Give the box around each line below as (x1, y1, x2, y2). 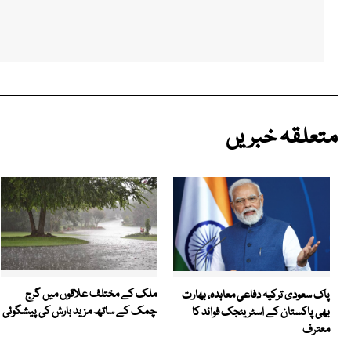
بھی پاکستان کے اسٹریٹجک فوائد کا (192, 303, 330, 321)
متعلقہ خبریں (226, 121, 338, 155)
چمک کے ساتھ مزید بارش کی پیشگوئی (2, 303, 157, 321)
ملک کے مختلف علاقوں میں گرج (25, 286, 157, 304)
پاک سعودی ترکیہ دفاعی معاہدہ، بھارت (182, 286, 330, 304)
